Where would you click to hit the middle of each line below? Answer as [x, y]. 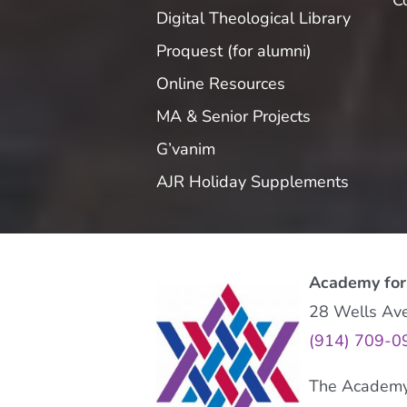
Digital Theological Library [253, 18]
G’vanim [185, 149]
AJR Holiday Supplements [252, 181]
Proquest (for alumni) [233, 50]
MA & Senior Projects [233, 116]
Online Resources [220, 83]
